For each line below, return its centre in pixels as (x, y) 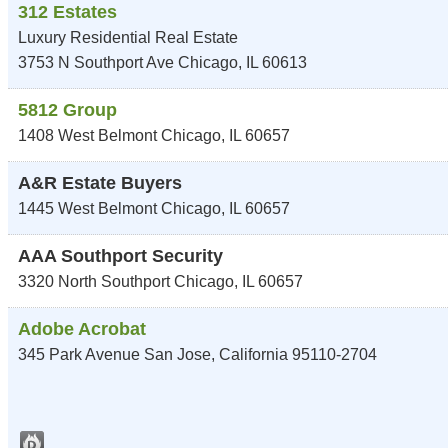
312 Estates (67, 12)
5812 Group (67, 110)
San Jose (177, 354)
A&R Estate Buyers (100, 183)
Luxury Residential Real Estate (128, 37)
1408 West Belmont (87, 135)
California (253, 354)
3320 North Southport (94, 281)
